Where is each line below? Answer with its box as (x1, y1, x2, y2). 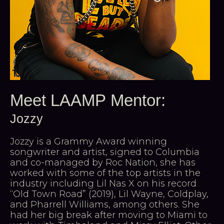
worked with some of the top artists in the (10, 167, 200, 178)
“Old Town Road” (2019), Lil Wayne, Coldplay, (10, 188, 208, 199)
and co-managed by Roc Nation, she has (10, 156, 195, 168)
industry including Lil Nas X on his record (10, 177, 196, 189)
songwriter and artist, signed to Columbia (10, 146, 199, 157)
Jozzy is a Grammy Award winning (10, 135, 167, 147)
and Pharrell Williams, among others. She (10, 198, 199, 210)
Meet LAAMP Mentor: (10, 91, 165, 109)
